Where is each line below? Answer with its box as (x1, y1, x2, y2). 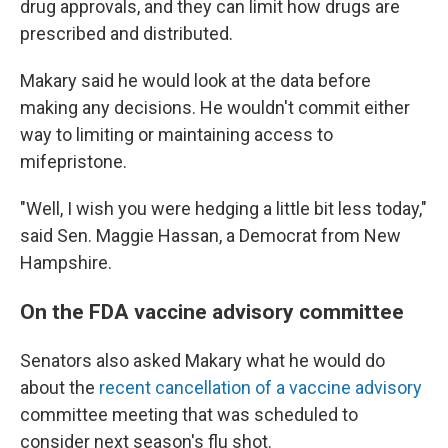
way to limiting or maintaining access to (20, 124, 333, 145)
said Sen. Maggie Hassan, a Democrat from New (20, 225, 401, 246)
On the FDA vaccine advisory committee (20, 299, 404, 324)
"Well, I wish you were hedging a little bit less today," (20, 198, 427, 219)
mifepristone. (20, 151, 127, 172)
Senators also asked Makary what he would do (20, 350, 385, 371)
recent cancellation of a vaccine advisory (99, 377, 422, 398)
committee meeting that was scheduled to (20, 404, 358, 425)
